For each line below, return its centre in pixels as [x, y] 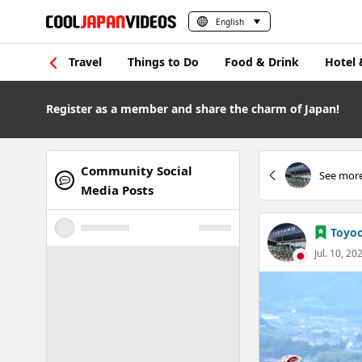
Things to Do [163, 62]
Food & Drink [262, 62]
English [230, 21]
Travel [85, 62]
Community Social [137, 170]
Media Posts [117, 190]
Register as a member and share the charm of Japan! [193, 109]
